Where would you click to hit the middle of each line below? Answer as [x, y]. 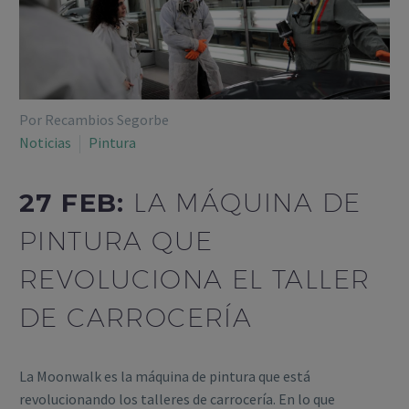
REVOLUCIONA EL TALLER [195, 278]
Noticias [45, 143]
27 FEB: [77, 202]
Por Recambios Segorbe [94, 120]
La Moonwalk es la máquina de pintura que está [165, 377]
